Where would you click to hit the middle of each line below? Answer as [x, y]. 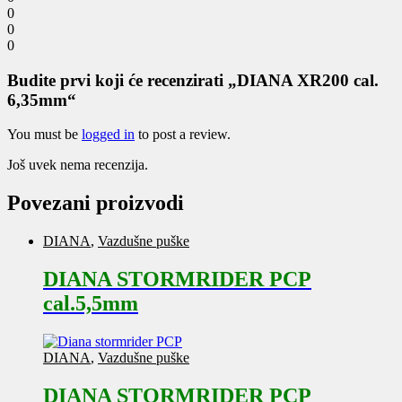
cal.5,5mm [91, 304]
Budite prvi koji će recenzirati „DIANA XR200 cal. [193, 80]
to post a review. [183, 135]
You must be [44, 135]
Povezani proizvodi [96, 203]
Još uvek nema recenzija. [78, 165]
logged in [108, 135]
